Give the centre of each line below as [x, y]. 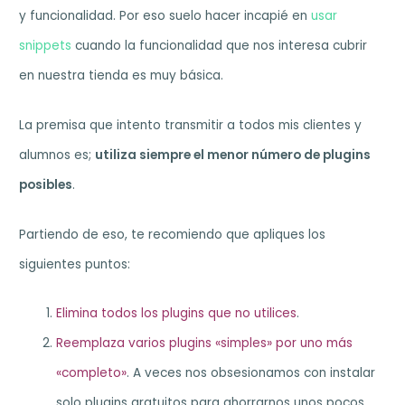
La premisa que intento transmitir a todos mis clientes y [191, 125]
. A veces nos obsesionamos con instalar [251, 373]
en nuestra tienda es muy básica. [122, 75]
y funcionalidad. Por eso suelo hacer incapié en [165, 15]
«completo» [92, 373]
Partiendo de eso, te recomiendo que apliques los [173, 234]
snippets [46, 45]
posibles [46, 184]
